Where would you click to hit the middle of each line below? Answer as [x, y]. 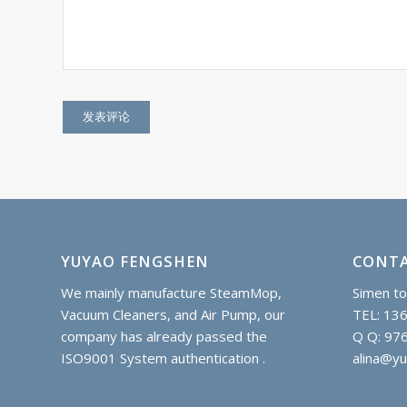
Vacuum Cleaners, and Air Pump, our [173, 314]
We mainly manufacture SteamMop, [171, 292]
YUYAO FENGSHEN [135, 261]
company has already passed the [164, 336]
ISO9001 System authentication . [163, 357]
